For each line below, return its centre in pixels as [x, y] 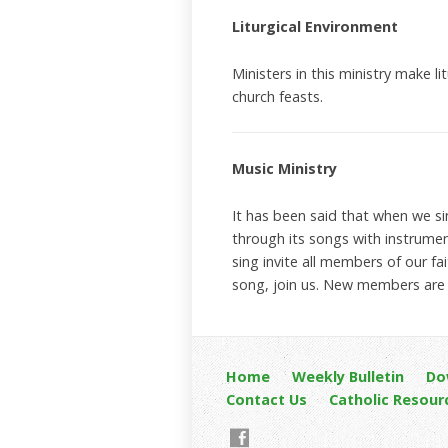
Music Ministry [284, 168]
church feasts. [277, 96]
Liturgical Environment [315, 26]
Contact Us [266, 400]
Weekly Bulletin [347, 377]
